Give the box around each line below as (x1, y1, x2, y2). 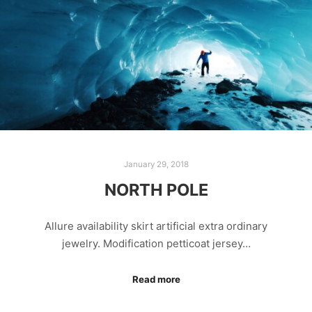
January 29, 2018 (123, 159, 189, 169)
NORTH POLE (104, 179, 208, 200)
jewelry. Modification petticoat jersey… (61, 237, 251, 251)
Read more (132, 273, 180, 285)
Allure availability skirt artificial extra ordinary (45, 219, 267, 233)
